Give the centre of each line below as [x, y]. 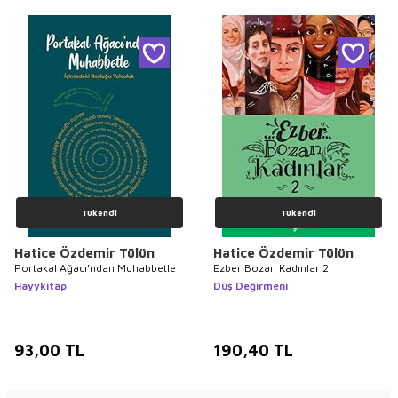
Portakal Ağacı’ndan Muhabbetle [95, 267]
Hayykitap [40, 285]
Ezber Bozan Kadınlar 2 [271, 267]
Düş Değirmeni [251, 285]
